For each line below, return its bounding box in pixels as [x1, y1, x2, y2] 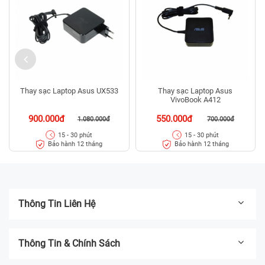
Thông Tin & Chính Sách [18, 237, 120, 249]
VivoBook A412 [170, 95, 221, 105]
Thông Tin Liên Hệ [18, 198, 95, 209]
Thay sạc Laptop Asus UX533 [20, 86, 118, 96]
